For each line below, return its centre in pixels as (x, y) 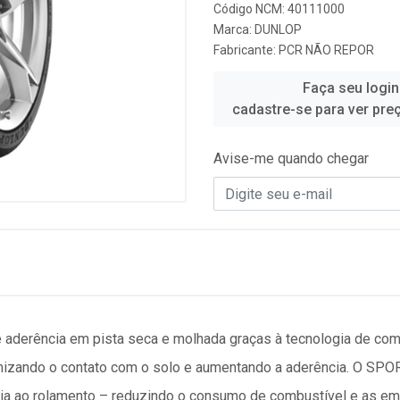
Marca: (234, 29)
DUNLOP (278, 29)
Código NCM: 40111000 (279, 9)
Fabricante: (246, 50)
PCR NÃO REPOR (326, 50)
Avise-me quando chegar (291, 158)
